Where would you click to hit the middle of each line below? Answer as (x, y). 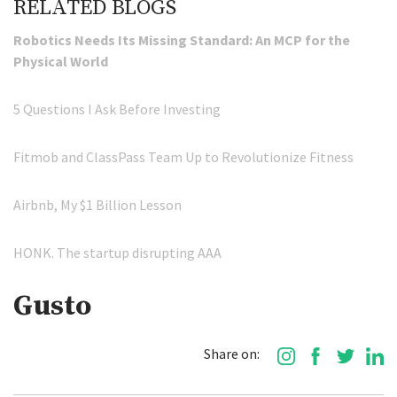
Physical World (61, 62)
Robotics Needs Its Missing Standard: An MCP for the (182, 40)
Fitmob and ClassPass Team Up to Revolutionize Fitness (183, 157)
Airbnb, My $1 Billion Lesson (97, 205)
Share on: (232, 354)
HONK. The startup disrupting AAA (117, 253)
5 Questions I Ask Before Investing (117, 109)
